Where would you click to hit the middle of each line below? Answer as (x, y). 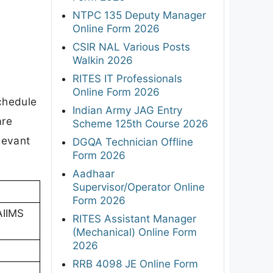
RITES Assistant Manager (134, 218)
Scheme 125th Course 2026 (140, 123)
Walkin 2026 (103, 60)
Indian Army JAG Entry (127, 110)
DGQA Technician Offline (133, 142)
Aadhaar (94, 173)
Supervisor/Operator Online (139, 187)
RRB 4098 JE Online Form (135, 264)
